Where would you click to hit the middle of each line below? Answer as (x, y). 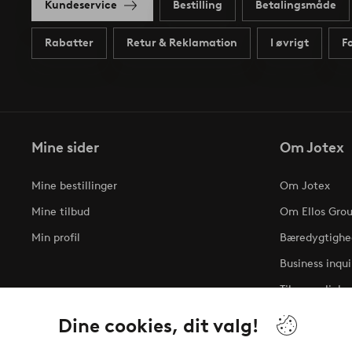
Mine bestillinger (74, 185)
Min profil (56, 237)
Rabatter (69, 43)
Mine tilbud (60, 211)
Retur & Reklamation (182, 43)
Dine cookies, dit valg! (158, 325)
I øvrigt (290, 43)
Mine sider (65, 147)
